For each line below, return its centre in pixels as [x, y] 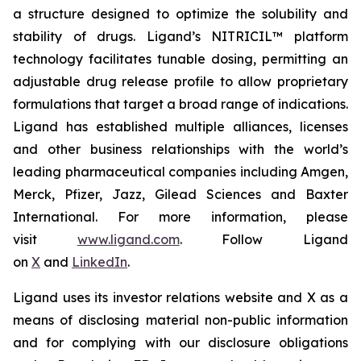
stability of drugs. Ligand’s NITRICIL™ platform [180, 36]
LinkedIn [100, 262]
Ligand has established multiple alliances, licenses [180, 127]
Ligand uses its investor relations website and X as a [180, 297]
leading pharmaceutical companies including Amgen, [180, 172]
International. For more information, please [180, 217]
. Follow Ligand [264, 239]
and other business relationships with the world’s [180, 149]
